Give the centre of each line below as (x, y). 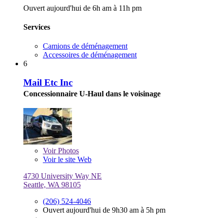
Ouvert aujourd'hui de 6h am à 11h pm (82, 8)
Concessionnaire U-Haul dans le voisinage (92, 93)
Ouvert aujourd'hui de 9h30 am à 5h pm (104, 210)
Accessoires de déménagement (90, 55)
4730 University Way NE (63, 176)
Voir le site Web (67, 159)
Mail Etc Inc (48, 82)
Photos (67, 150)
